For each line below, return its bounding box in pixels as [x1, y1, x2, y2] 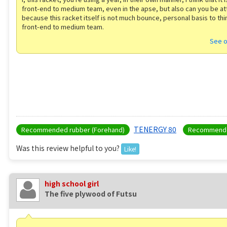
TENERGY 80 [134, 124, 176, 134]
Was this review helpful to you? [16, 142, 121, 153]
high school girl [45, 178, 99, 188]
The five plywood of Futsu [45, 188, 137, 199]
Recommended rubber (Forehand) [21, 124, 125, 134]
